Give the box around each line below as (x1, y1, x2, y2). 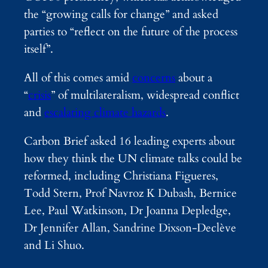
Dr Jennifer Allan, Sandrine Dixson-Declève (24, 220, 236, 236)
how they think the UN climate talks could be (24, 151, 242, 167)
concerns (132, 70, 175, 86)
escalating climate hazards (44, 105, 166, 121)
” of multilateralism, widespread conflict (51, 87, 239, 103)
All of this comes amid (24, 70, 132, 86)
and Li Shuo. (24, 237, 84, 254)
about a (175, 70, 212, 86)
